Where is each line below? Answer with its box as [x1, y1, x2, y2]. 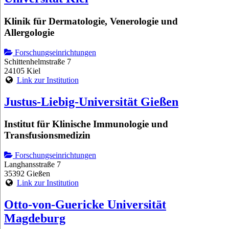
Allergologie [4, 27, 54, 38]
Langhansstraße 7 [4, 160, 61, 169]
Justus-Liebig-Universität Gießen [4, 95, 178, 108]
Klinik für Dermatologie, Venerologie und [4, 15, 178, 27]
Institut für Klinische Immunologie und [4, 119, 168, 130]
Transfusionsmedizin [4, 130, 90, 141]
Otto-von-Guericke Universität [4, 198, 166, 212]
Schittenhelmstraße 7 [4, 57, 71, 66]
